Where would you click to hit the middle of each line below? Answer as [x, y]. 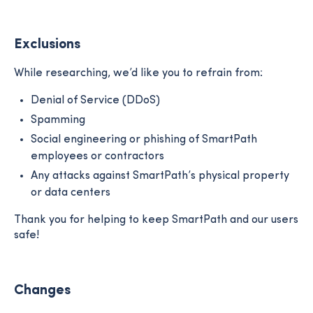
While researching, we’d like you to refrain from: [138, 73]
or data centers [71, 193]
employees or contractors [97, 156]
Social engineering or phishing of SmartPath [144, 140]
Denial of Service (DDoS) [95, 101]
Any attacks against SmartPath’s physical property [160, 176]
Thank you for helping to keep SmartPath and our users [156, 220]
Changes [42, 291]
